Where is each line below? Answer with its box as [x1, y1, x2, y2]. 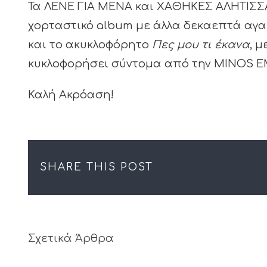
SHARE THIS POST [40, 161, 153, 173]
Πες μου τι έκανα [152, 38, 250, 51]
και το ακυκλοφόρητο [28, 38, 152, 51]
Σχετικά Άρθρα [28, 232, 114, 244]
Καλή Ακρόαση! [28, 88, 114, 101]
